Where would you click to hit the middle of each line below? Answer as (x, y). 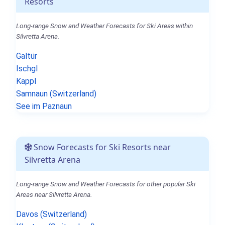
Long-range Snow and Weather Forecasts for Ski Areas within (104, 26)
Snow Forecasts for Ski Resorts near (101, 147)
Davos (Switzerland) (51, 214)
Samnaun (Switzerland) (56, 94)
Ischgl (27, 69)
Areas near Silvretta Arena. (54, 195)
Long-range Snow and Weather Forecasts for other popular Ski (106, 184)
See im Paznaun (44, 106)
